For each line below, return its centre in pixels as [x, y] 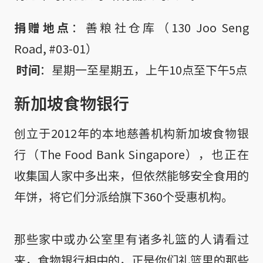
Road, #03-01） [56, 48]
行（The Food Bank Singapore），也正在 [131, 154]
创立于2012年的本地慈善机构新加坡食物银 [131, 133]
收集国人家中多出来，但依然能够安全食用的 [131, 175]
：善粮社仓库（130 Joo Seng [160, 27]
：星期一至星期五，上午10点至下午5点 [144, 69]
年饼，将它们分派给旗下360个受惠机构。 [124, 196]
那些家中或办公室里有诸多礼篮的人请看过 [131, 238]
